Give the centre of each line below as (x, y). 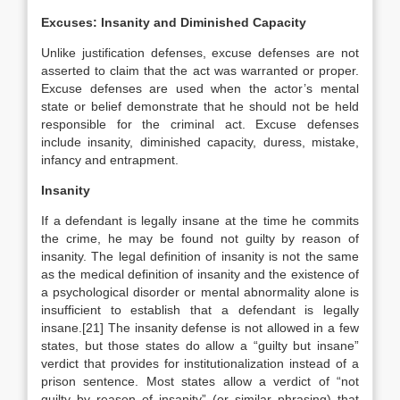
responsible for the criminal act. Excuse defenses (200, 124)
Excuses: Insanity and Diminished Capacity (174, 22)
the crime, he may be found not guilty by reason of (200, 238)
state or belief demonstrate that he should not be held (200, 106)
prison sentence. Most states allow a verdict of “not (200, 381)
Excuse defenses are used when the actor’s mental (200, 88)
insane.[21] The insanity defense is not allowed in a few (200, 328)
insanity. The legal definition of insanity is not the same (200, 256)
